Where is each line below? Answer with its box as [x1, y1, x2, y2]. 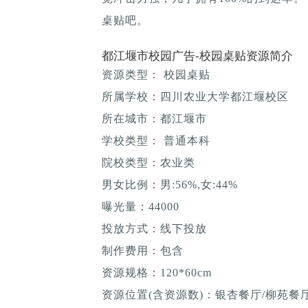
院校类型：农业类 [102, 156, 195, 168]
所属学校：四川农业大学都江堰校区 [102, 90, 289, 102]
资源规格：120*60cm [102, 266, 212, 278]
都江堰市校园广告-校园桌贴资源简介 [102, 49, 293, 63]
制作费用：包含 [102, 244, 184, 256]
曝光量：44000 [102, 200, 179, 212]
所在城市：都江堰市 [102, 112, 207, 124]
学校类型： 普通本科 [102, 134, 210, 146]
